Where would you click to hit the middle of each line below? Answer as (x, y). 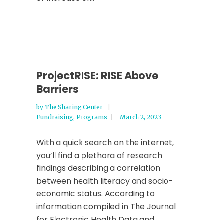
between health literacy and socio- (105, 181)
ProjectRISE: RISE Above (97, 75)
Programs (92, 117)
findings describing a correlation (98, 168)
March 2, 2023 (140, 117)
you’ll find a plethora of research (99, 155)
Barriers (57, 89)
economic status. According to (96, 194)
